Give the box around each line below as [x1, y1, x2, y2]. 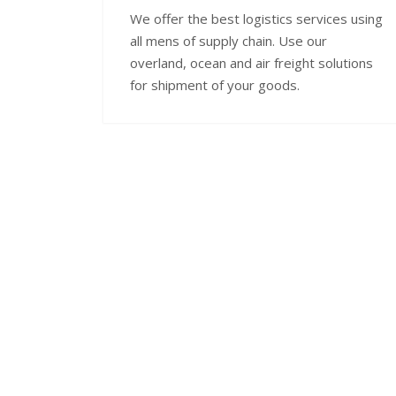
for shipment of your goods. [130, 75, 300, 94]
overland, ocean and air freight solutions [130, 53, 373, 72]
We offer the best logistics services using [130, 9, 383, 27]
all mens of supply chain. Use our [130, 31, 327, 49]
